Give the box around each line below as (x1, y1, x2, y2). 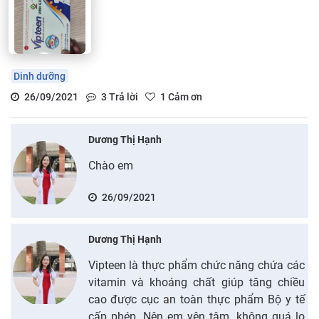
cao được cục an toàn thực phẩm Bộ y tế (88, 292, 305, 306)
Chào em (88, 158, 133, 172)
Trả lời (106, 90, 138, 103)
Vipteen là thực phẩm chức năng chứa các (88, 258, 305, 272)
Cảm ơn (166, 90, 202, 103)
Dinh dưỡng (14, 70, 66, 82)
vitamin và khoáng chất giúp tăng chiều (88, 275, 305, 289)
